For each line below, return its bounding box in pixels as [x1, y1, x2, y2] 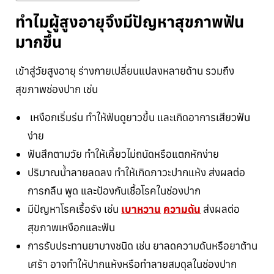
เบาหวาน [121, 202, 161, 216]
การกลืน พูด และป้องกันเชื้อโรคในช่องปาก [28, 183, 201, 198]
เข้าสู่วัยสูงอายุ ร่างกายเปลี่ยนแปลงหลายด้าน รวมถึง [15, 64, 234, 78]
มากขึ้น [15, 31, 62, 52]
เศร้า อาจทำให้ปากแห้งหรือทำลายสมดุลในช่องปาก [28, 257, 237, 271]
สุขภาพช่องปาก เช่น [15, 82, 98, 96]
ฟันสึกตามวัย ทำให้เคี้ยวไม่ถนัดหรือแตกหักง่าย [28, 147, 220, 161]
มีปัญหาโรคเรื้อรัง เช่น [28, 202, 122, 216]
